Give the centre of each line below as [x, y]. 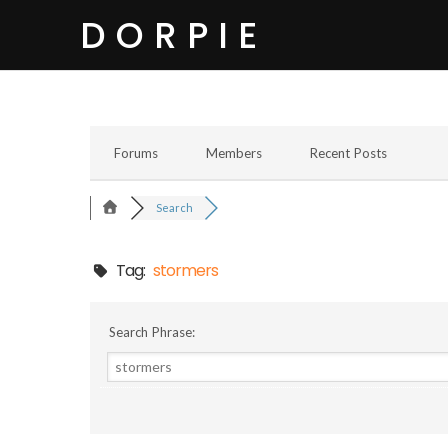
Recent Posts [348, 153]
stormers [185, 270]
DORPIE [173, 35]
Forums [136, 153]
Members [234, 153]
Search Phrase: [150, 332]
